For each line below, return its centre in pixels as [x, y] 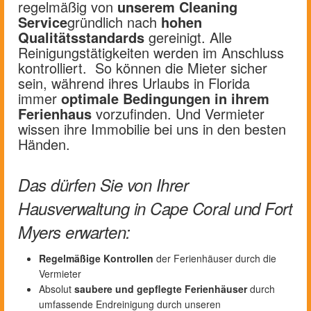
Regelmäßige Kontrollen [96, 258]
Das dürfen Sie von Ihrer [103, 184]
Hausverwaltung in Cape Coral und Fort [155, 208]
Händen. [44, 144]
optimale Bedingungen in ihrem [165, 98]
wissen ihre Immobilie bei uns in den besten [152, 128]
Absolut [57, 288]
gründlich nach [114, 22]
